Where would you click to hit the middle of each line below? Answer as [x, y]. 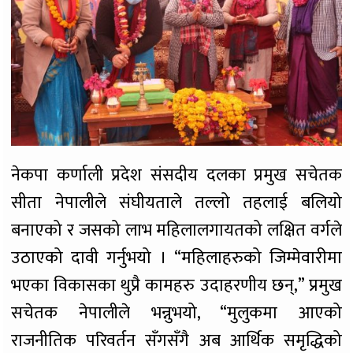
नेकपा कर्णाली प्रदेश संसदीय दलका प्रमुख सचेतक [176, 176]
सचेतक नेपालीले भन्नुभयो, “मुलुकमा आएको [176, 314]
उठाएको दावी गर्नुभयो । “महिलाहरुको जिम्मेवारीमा [176, 258]
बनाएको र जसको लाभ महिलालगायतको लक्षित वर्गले [176, 231]
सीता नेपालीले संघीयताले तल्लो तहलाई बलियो [176, 203]
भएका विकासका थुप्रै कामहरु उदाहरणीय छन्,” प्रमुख [176, 286]
